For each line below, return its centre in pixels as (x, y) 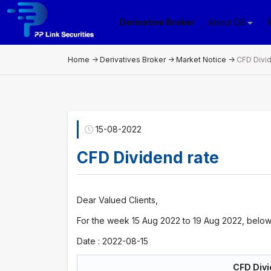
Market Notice (201, 59)
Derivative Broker (157, 22)
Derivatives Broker (133, 59)
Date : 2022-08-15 (113, 241)
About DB (227, 22)
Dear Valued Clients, (117, 200)
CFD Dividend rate (148, 158)
